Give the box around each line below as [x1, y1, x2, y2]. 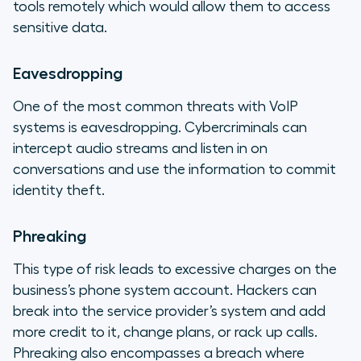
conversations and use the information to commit [13, 161, 336, 176]
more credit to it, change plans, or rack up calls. [13, 324, 317, 339]
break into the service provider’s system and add [13, 303, 326, 318]
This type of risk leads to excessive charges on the [13, 261, 337, 276]
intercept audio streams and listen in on [13, 140, 268, 156]
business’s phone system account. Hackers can [13, 282, 317, 297]
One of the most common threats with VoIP [13, 98, 298, 114]
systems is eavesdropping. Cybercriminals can [13, 119, 307, 135]
